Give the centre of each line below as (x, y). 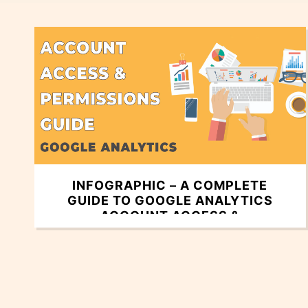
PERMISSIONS (170, 231)
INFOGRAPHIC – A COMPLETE (170, 186)
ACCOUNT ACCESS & (170, 216)
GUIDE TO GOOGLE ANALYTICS (170, 201)
